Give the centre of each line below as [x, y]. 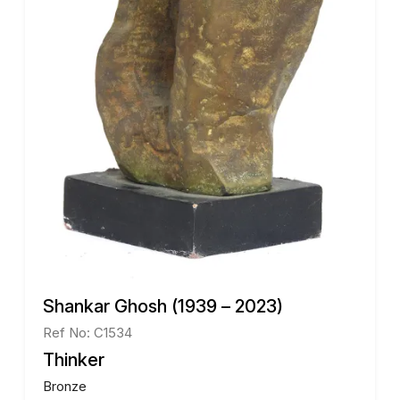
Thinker [74, 359]
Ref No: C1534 [87, 332]
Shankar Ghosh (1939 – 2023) [163, 306]
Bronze [65, 386]
